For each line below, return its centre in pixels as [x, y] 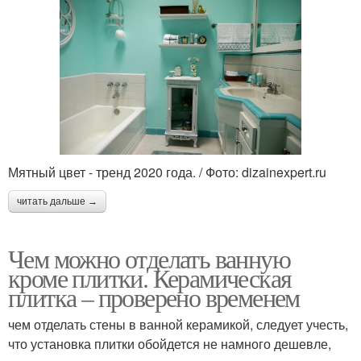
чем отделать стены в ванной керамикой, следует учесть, [178, 325]
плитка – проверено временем [154, 297]
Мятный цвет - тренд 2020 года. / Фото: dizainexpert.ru [167, 172]
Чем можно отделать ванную [149, 259]
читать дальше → [57, 202]
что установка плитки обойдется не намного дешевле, [170, 344]
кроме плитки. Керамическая [150, 278]
